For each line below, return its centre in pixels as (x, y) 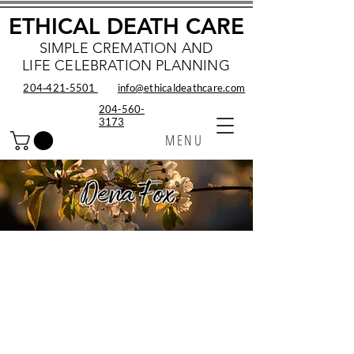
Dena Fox (127, 195)
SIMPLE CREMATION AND (126, 48)
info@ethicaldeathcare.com (181, 88)
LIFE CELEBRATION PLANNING (126, 66)
